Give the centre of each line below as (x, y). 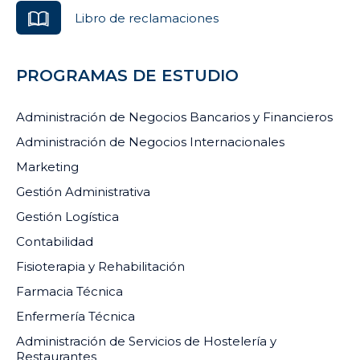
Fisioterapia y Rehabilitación (100, 267)
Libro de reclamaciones (147, 18)
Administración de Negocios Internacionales (150, 142)
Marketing (47, 167)
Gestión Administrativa (83, 192)
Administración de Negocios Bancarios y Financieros (174, 117)
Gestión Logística (67, 217)
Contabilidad (55, 242)
